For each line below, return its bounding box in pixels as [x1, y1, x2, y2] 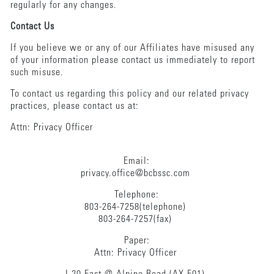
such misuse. [10, 67, 70, 78]
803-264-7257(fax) [98, 214, 176, 224]
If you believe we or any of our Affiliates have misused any [10, 43, 254, 53]
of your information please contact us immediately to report [10, 55, 255, 65]
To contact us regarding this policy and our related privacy [10, 89, 249, 99]
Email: [124, 156, 150, 166]
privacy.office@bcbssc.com [80, 168, 193, 179]
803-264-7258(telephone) [84, 202, 190, 212]
